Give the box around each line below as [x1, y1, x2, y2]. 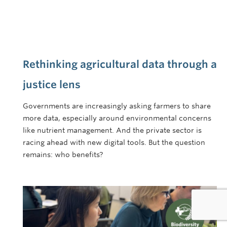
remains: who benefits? [23, 150, 103, 159]
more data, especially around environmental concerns [23, 113, 211, 122]
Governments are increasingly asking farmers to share [23, 101, 211, 110]
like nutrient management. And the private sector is [23, 126, 202, 134]
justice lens [23, 78, 81, 91]
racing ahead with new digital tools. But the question [23, 138, 205, 146]
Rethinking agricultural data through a [23, 58, 217, 70]
